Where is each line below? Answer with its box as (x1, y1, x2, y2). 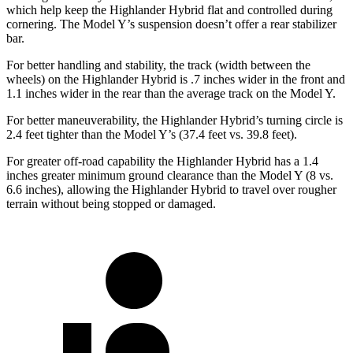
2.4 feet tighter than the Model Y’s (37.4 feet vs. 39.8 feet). (6, 127, 297, 141)
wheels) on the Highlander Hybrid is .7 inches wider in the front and (6, 72, 345, 86)
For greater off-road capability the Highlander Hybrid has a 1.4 (6, 154, 318, 168)
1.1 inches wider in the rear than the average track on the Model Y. (6, 86, 336, 100)
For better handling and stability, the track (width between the (6, 58, 310, 72)
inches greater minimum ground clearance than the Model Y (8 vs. (6, 168, 333, 182)
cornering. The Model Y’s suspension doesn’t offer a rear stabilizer (6, 17, 336, 31)
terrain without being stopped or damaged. (6, 196, 216, 210)
